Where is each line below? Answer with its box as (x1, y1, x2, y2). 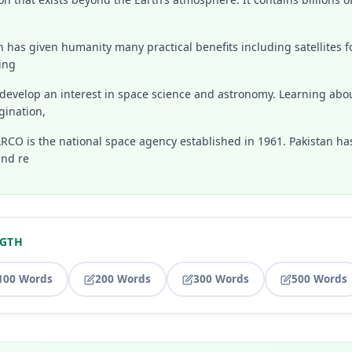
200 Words (95, 272, 151, 286)
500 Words (291, 272, 347, 286)
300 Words (193, 272, 249, 286)
